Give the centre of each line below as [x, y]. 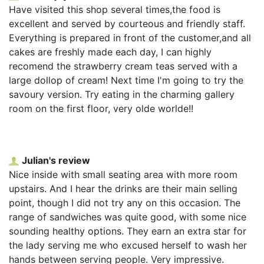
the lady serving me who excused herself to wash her [128, 245]
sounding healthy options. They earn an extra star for [128, 231]
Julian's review [56, 160]
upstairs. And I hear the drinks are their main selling [123, 188]
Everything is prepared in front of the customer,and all [130, 37]
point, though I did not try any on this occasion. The [125, 202]
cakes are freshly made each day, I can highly [110, 52]
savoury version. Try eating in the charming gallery [122, 94]
